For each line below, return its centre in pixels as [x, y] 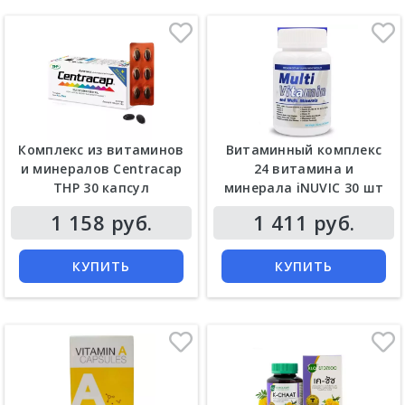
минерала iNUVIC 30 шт [304, 187]
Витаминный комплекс [304, 149]
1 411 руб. [304, 222]
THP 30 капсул [101, 187]
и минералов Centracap [101, 168]
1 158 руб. [101, 222]
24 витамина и [304, 168]
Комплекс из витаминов [101, 149]
